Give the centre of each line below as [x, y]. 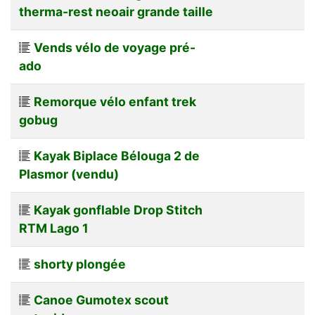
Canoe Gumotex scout [101, 300]
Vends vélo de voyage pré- [115, 47]
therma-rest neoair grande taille [116, 11]
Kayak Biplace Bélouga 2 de [117, 155]
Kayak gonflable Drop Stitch [118, 210]
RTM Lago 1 [54, 228]
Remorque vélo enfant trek [115, 101]
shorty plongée [80, 264]
